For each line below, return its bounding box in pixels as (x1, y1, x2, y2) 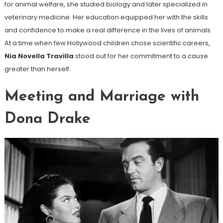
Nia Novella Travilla (4, 51, 74, 61)
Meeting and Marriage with (4, 89, 199, 105)
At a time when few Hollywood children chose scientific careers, (4, 38, 210, 48)
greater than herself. (4, 64, 71, 74)
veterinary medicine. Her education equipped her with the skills (4, 12, 208, 22)
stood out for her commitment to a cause (73, 51, 208, 61)
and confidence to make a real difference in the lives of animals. (4, 25, 212, 35)
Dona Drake (4, 111, 91, 127)
